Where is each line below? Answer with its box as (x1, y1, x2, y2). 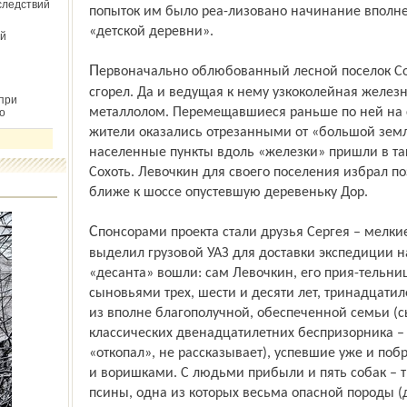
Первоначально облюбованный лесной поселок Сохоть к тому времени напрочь (88, 63, 99, 80)
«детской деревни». (88, 25, 213, 39)
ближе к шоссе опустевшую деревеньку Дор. (88, 185, 368, 200)
